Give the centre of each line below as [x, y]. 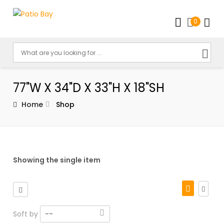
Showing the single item [57, 160]
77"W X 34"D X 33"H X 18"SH [89, 88]
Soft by [27, 214]
